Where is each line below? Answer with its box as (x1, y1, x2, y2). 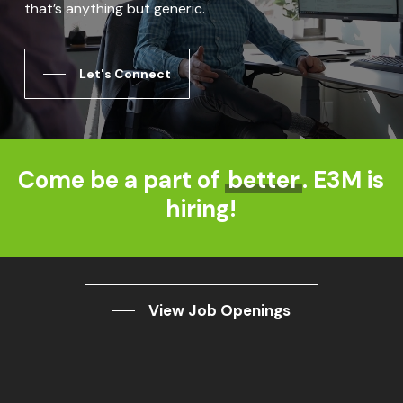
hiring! (166, 193, 237, 225)
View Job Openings (148, 300, 291, 321)
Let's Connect (78, 65, 171, 82)
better (228, 165, 300, 196)
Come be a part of (18, 165, 226, 196)
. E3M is (302, 165, 385, 196)
